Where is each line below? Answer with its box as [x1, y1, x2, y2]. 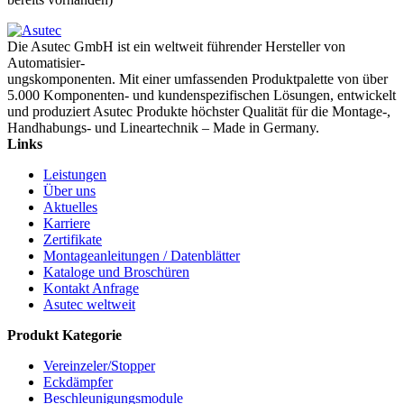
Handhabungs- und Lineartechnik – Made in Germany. [7, 119, 319, 135]
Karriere [43, 215, 90, 231]
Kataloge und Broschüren [43, 263, 189, 280]
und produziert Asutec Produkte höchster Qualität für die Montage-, [7, 103, 390, 119]
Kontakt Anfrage [43, 280, 139, 296]
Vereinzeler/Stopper [43, 357, 155, 373]
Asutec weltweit [43, 296, 135, 312]
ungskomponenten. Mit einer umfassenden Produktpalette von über [7, 70, 388, 87]
